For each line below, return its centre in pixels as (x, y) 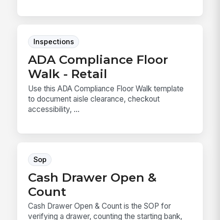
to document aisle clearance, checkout (94, 99)
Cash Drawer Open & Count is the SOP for (100, 206)
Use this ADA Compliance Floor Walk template (106, 88)
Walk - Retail (68, 74)
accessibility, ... (54, 109)
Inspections (54, 42)
